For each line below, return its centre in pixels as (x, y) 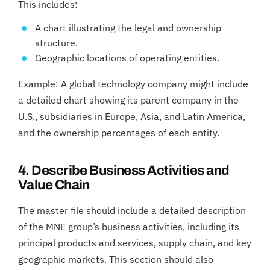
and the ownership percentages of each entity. (119, 132)
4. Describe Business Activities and (124, 170)
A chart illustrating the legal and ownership (128, 28)
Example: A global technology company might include (133, 83)
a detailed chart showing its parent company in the (128, 100)
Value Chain (54, 185)
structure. (56, 43)
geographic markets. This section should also (116, 259)
